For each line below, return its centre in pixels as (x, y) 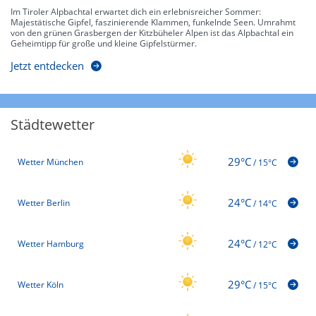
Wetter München (50, 162)
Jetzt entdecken (47, 66)
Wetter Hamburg (51, 243)
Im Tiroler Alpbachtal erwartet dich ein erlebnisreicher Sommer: (136, 12)
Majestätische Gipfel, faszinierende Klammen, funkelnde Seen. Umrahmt (153, 23)
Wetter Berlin (44, 202)
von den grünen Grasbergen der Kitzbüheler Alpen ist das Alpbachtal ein (152, 33)
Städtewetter (53, 125)
